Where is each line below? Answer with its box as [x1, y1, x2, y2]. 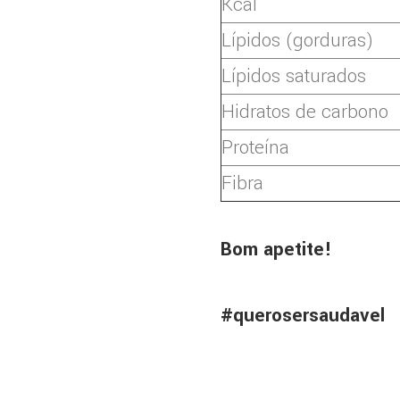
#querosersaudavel [221, 301, 385, 329]
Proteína [221, 133, 289, 161]
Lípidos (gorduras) [221, 26, 373, 54]
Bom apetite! [221, 236, 332, 263]
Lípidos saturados [221, 62, 366, 89]
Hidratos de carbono [221, 97, 388, 125]
